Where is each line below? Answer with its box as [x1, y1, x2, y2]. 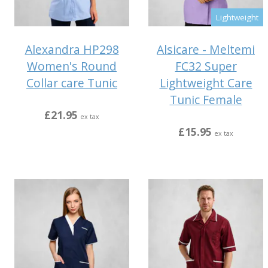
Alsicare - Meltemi [157, 41, 255, 58]
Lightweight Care [159, 75, 252, 92]
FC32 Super [175, 58, 237, 75]
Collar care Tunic [26, 75, 117, 92]
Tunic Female [169, 92, 242, 108]
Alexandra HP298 [25, 41, 119, 58]
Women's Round [27, 58, 117, 75]
